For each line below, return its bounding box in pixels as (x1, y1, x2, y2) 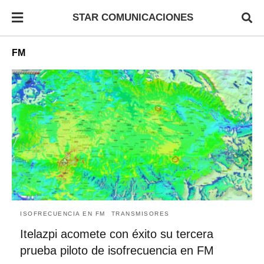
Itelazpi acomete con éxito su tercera (20, 227, 213, 240)
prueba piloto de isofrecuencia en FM (20, 243, 214, 257)
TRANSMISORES (111, 210, 170, 217)
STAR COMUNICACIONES (72, 12, 193, 23)
